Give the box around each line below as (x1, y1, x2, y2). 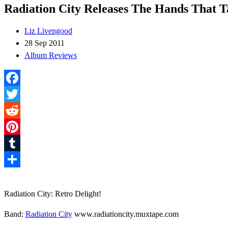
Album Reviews (24, 50, 77, 60)
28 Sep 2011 (24, 38, 65, 47)
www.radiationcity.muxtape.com (72, 209, 179, 218)
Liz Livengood (24, 26, 72, 35)
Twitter (4, 105, 27, 115)
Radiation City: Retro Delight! (4, 189, 101, 198)
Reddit (4, 122, 25, 131)
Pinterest (4, 138, 32, 147)
